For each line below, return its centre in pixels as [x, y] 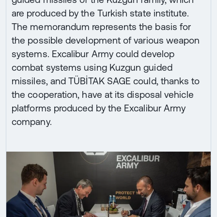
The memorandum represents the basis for [101, 27]
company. [32, 122]
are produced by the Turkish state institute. [100, 13]
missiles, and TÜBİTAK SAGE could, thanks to [106, 81]
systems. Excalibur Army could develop [93, 54]
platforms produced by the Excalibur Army [99, 108]
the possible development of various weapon [106, 40]
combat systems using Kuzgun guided [92, 68]
